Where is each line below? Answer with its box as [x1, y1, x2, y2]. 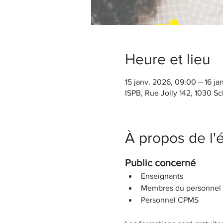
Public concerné [124, 157, 198, 168]
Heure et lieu [124, 51, 211, 67]
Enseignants [140, 171, 183, 180]
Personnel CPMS [140, 195, 199, 204]
